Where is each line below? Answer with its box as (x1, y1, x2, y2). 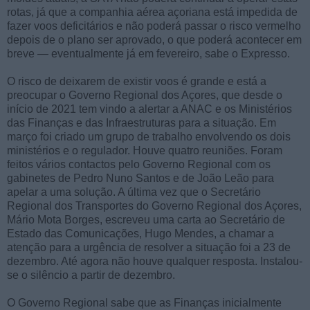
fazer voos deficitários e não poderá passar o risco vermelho (7, 19, 301, 32)
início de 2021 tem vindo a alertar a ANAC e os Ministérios (7, 102, 292, 115)
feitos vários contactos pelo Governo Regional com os (7, 158, 271, 170)
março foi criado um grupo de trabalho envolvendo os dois (7, 130, 291, 143)
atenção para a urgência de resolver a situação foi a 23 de (7, 241, 291, 253)
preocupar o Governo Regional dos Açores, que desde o (7, 89, 282, 101)
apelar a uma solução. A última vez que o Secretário (7, 185, 261, 198)
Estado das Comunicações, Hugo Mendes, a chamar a (7, 227, 274, 239)
